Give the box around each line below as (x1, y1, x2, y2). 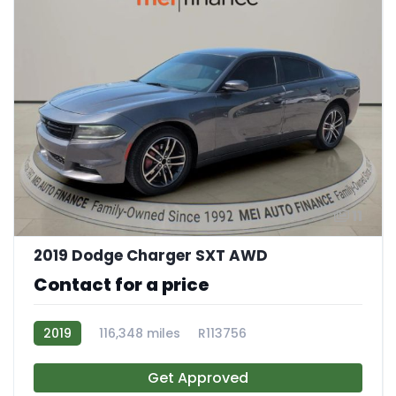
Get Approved (148, 368, 248, 389)
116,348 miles (99, 324, 180, 343)
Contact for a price (34, 272, 209, 298)
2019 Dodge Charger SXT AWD (34, 245, 268, 267)
